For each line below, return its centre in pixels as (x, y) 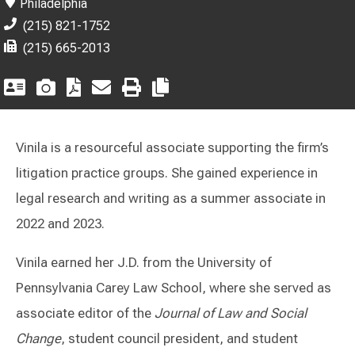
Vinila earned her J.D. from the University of (144, 263)
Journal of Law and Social (229, 313)
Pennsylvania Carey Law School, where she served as (174, 288)
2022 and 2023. (60, 224)
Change (38, 339)
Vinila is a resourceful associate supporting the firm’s (172, 148)
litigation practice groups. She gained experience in (167, 173)
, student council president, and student (179, 339)
